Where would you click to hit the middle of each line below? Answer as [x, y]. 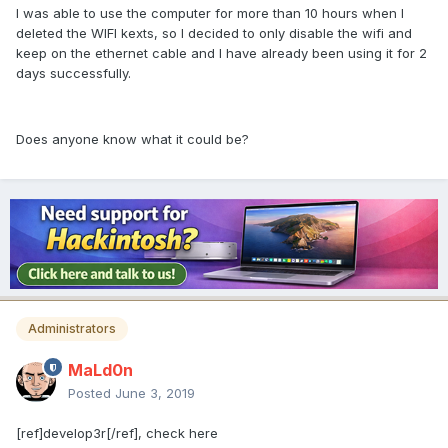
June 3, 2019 [155, 393]
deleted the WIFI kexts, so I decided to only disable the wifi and [214, 33]
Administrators [72, 329]
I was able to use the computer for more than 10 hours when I [210, 13]
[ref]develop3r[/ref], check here [117, 433]
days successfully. [73, 73]
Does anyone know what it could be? [132, 139]
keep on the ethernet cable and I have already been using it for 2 [221, 53]
